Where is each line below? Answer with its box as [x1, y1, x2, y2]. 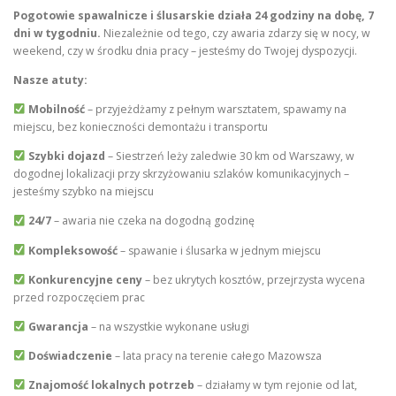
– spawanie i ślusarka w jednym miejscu [117, 242, 321, 258]
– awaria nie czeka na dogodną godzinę [50, 213, 255, 229]
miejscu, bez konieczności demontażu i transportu [13, 119, 268, 135]
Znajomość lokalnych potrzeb [27, 377, 194, 392]
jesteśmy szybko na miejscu [13, 184, 154, 200]
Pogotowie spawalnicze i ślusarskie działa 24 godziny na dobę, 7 [13, 7, 374, 23]
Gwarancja [27, 318, 88, 334]
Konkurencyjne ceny [27, 271, 142, 287]
